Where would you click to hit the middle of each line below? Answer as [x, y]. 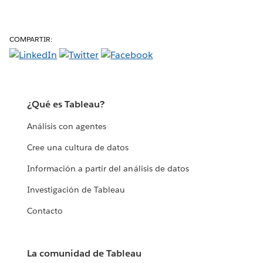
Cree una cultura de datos [78, 148]
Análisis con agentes [67, 127]
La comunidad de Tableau [85, 254]
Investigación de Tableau [76, 190]
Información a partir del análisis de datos [108, 169]
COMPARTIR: [31, 39]
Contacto [45, 211]
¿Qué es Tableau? [66, 104]
